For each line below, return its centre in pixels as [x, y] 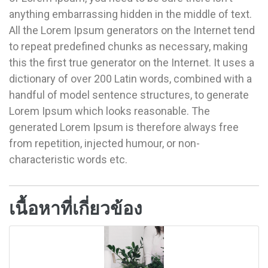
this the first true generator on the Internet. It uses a [132, 62]
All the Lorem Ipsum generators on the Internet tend [132, 30]
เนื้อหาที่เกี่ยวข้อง [76, 208]
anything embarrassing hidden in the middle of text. [130, 14]
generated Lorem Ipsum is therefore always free [124, 127]
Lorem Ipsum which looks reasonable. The [109, 111]
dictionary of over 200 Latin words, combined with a [130, 78]
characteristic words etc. [68, 159]
